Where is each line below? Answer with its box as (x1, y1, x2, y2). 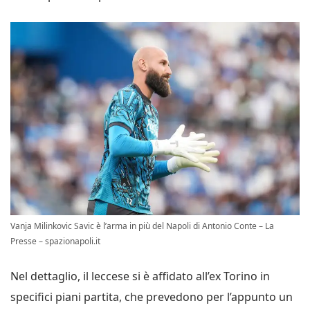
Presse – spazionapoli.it (10, 235, 100, 247)
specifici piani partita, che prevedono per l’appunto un (10, 289, 293, 304)
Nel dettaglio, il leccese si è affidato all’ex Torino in (10, 268, 270, 284)
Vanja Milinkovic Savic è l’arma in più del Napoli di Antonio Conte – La (10, 219, 274, 232)
